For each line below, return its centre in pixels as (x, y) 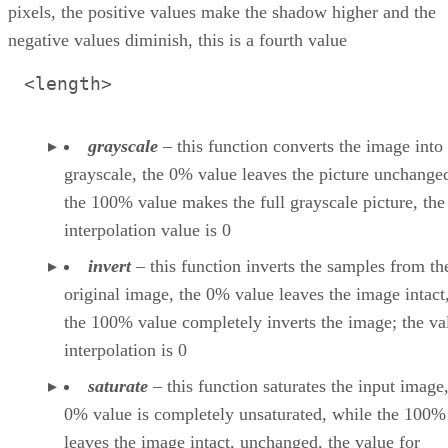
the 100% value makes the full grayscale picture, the (254, 201)
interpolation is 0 (125, 349)
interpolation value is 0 (147, 229)
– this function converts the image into (300, 145)
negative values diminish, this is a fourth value (177, 39)
